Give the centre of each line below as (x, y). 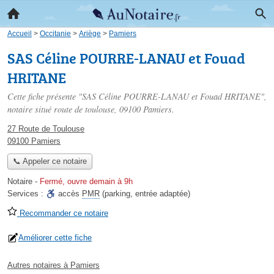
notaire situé (31, 109)
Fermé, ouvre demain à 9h (86, 182)
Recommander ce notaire (63, 213)
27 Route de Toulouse (46, 129)
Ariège (90, 33)
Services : (27, 194)
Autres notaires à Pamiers (54, 265)
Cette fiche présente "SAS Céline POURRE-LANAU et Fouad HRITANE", (137, 96)
